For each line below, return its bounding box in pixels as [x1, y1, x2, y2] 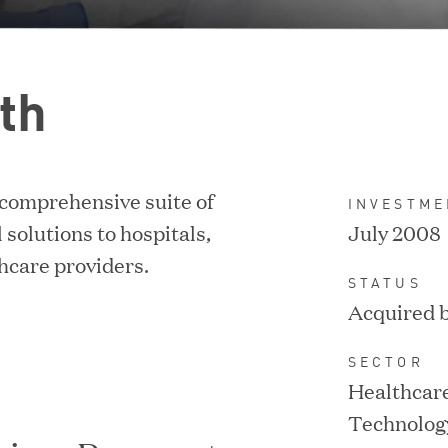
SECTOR [347, 350, 424, 371]
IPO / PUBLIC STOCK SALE [121, 197, 327, 215]
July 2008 [347, 217, 441, 246]
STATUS [347, 271, 422, 292]
